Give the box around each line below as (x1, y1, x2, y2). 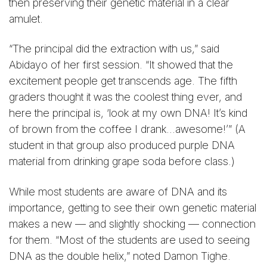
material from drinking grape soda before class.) (9, 155, 235, 168)
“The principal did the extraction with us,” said (9, 42, 219, 55)
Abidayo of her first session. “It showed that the (9, 58, 233, 72)
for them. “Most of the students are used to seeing (9, 233, 250, 246)
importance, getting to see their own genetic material (9, 201, 256, 214)
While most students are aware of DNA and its (9, 185, 227, 198)
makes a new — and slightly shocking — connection (9, 217, 256, 230)
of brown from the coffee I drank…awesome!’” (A (9, 123, 246, 136)
